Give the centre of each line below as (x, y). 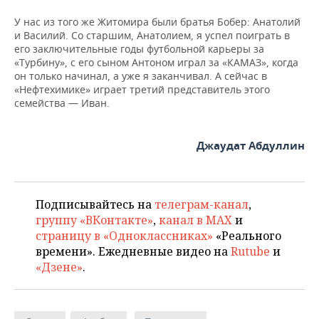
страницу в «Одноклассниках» (124, 235)
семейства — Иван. (62, 103)
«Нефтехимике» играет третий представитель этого (142, 89)
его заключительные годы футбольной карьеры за (139, 48)
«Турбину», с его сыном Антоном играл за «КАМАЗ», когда (156, 62)
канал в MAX (195, 220)
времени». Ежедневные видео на (133, 251)
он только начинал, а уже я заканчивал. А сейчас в (141, 75)
